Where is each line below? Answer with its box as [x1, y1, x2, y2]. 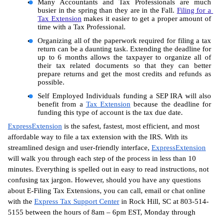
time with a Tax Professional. [38, 22, 126, 31]
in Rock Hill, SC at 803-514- [119, 197, 209, 205]
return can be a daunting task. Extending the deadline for [38, 44, 211, 53]
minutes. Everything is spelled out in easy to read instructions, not [8, 165, 209, 173]
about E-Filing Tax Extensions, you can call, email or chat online [8, 186, 205, 195]
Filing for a [176, 6, 212, 14]
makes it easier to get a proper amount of [81, 14, 212, 22]
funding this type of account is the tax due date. [38, 108, 183, 116]
